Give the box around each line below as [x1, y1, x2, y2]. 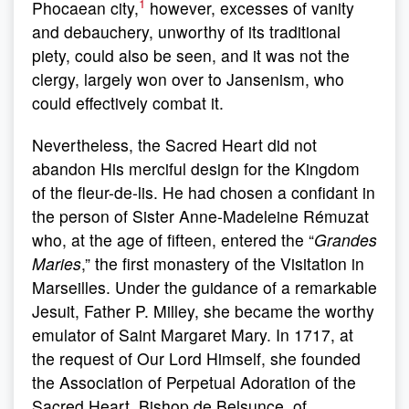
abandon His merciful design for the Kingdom [32, 157, 360, 180]
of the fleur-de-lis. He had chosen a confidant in [32, 181, 375, 204]
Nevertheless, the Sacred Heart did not [32, 133, 317, 156]
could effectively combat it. [32, 91, 224, 114]
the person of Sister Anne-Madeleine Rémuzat [32, 204, 369, 227]
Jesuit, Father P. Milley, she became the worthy [32, 299, 374, 322]
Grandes [314, 228, 377, 251]
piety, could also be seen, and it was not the [32, 44, 350, 67]
